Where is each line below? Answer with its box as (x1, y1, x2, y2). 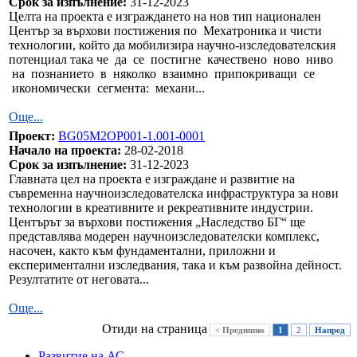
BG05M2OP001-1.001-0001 (58, 128, 205, 143)
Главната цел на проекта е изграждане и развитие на (9, 171, 295, 186)
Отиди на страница (102, 321, 207, 335)
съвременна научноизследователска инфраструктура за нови (9, 186, 339, 200)
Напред (315, 324, 345, 335)
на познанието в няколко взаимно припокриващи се (9, 66, 315, 80)
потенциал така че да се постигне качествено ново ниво (9, 52, 333, 66)
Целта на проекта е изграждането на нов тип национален (9, 9, 321, 23)
